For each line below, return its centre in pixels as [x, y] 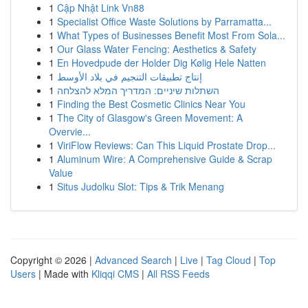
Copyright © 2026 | [53, 260]
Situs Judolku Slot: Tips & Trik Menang [141, 186]
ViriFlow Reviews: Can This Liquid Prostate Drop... [166, 145]
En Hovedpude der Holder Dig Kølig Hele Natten [162, 63]
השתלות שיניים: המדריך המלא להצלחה [138, 90]
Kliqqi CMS [115, 274]
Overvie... [70, 131]
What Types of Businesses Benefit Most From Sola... [171, 35]
